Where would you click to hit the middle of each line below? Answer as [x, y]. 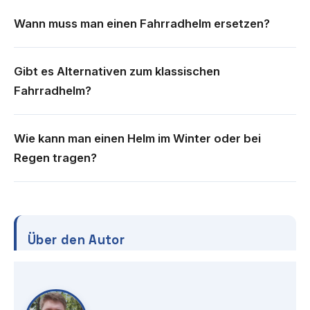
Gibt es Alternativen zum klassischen [117, 72]
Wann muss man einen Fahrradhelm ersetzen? [142, 24]
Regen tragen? [55, 158]
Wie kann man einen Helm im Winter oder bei [137, 139]
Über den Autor [76, 240]
